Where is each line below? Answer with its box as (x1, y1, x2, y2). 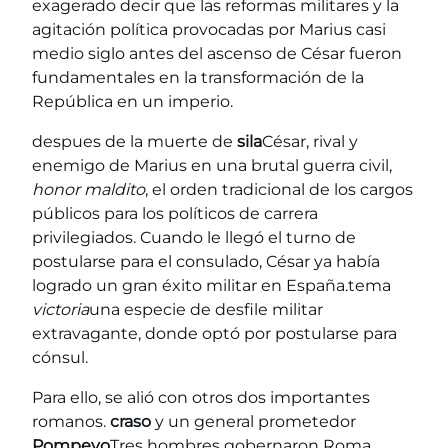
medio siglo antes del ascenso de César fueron (32, 44, 402, 64)
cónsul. (32, 348, 88, 368)
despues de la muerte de (32, 132, 237, 152)
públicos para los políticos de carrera (32, 204, 318, 224)
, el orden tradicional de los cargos (145, 180, 413, 200)
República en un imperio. (32, 92, 233, 112)
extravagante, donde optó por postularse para (32, 324, 397, 344)
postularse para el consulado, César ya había (32, 252, 380, 272)
